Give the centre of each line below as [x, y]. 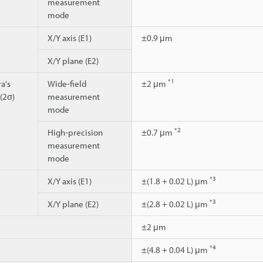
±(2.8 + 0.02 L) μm [176, 204]
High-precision [75, 132]
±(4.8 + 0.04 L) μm [176, 249]
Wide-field [67, 83]
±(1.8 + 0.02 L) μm [176, 181]
